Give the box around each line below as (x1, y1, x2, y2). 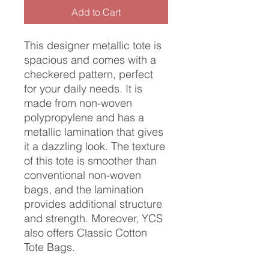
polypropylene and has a (24, 110, 144, 124)
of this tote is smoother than (24, 154, 157, 168)
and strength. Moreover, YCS (24, 211, 163, 225)
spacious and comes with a (24, 53, 156, 67)
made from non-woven (24, 96, 132, 110)
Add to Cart (71, 6, 121, 18)
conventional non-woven (24, 168, 141, 182)
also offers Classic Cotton (24, 226, 147, 240)
